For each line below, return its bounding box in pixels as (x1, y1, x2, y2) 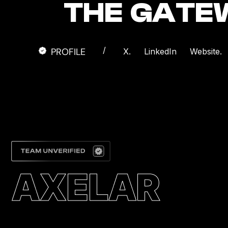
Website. (190, 46, 222, 57)
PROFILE (51, 46, 85, 59)
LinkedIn (144, 46, 177, 57)
